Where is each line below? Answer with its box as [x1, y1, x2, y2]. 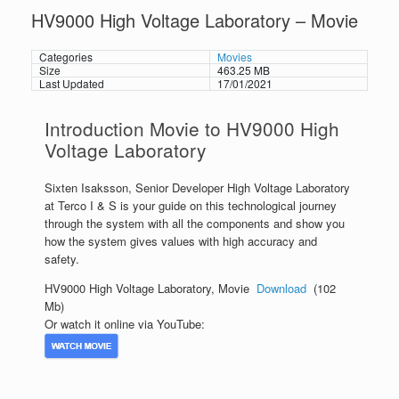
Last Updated [38, 75, 104, 91]
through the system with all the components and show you [45, 215, 345, 232]
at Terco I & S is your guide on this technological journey [45, 197, 337, 215]
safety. [45, 250, 79, 268]
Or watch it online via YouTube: [45, 315, 205, 333]
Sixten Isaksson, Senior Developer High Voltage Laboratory [45, 179, 350, 197]
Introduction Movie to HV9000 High [45, 115, 339, 142]
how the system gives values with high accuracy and [45, 232, 317, 250]
